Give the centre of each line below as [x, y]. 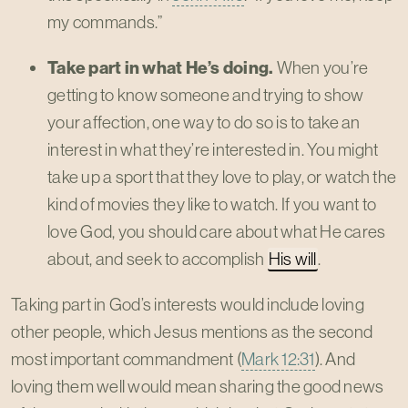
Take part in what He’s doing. [161, 67]
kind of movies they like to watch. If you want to [212, 204]
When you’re [321, 67]
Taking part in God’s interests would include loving [188, 304]
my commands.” [105, 22]
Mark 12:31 [278, 359]
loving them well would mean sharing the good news [198, 386]
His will [292, 259]
